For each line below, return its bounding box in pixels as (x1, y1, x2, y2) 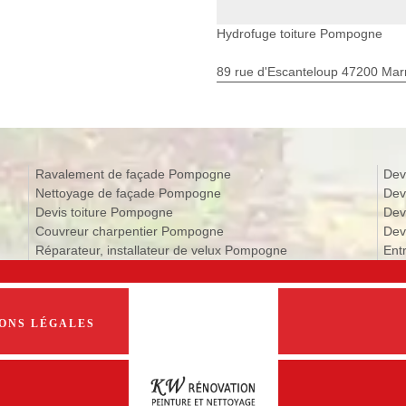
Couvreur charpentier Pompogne (34, 223, 224, 238)
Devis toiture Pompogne (34, 204, 173, 219)
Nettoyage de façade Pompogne (34, 185, 221, 200)
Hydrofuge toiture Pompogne (217, 25, 382, 41)
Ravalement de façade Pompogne (34, 166, 231, 181)
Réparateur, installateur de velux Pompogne (34, 242, 287, 257)
